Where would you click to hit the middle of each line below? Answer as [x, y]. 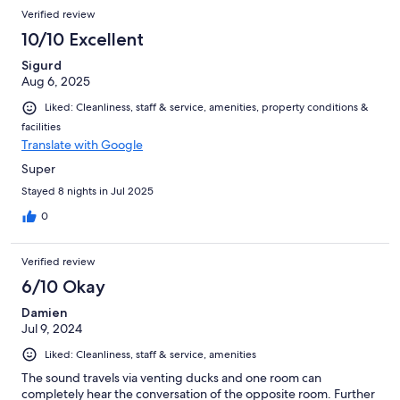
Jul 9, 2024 [52, 328]
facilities [41, 126]
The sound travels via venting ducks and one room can [171, 377]
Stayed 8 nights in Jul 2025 [87, 191]
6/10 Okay [63, 286]
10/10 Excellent [83, 40]
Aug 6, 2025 [56, 82]
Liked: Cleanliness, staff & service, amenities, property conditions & [207, 108]
